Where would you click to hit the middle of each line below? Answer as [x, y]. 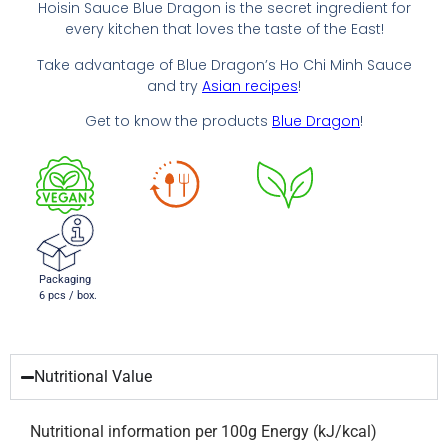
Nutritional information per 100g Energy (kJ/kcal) [203, 432]
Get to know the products [178, 121]
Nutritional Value [93, 377]
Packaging [64, 280]
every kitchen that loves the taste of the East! [224, 29]
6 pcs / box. [67, 296]
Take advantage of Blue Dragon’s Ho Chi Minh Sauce [224, 64]
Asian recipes [250, 85]
